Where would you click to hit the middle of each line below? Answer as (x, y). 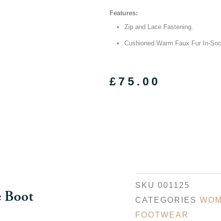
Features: (124, 13)
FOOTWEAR (162, 215)
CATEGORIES (166, 200)
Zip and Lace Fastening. (159, 27)
